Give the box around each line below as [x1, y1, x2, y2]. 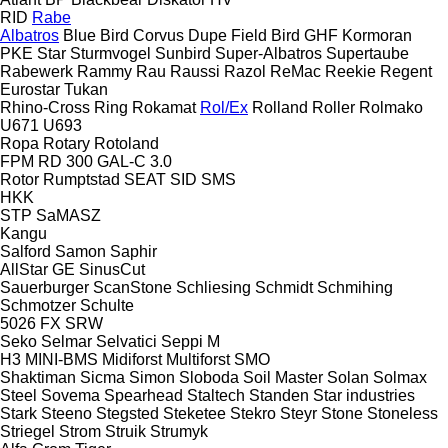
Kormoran [342, 26, 412, 44]
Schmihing [317, 278, 393, 296]
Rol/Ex [200, 98, 248, 116]
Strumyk [150, 422, 208, 440]
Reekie [325, 62, 376, 80]
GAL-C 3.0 [97, 152, 172, 170]
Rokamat [132, 98, 196, 116]
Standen [249, 386, 309, 404]
